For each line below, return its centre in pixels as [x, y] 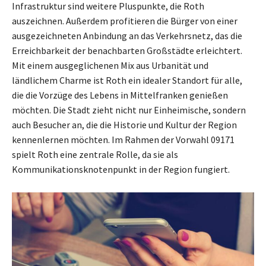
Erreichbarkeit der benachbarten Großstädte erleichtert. [127, 51]
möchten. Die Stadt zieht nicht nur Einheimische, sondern [129, 110]
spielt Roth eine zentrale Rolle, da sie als [95, 155]
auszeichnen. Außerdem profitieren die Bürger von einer [125, 21]
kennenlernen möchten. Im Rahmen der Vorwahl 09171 [123, 140]
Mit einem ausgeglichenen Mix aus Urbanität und [110, 66]
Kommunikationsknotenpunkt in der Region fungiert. [121, 170]
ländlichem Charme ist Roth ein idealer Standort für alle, [127, 80]
